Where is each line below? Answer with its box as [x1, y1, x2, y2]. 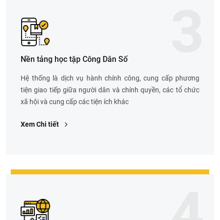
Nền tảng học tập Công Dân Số [21, 55, 128, 64]
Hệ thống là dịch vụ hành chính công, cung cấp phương [21, 74, 199, 82]
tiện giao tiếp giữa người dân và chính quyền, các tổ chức [21, 86, 199, 94]
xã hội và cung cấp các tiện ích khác [21, 98, 129, 106]
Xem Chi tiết [21, 120, 60, 129]
